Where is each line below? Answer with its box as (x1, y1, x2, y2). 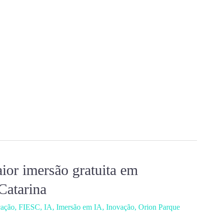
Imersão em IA (56, 203, 102, 211)
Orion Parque (138, 203, 180, 211)
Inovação (106, 203, 134, 211)
